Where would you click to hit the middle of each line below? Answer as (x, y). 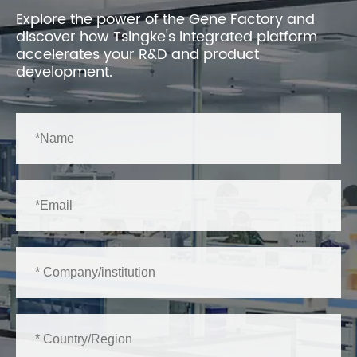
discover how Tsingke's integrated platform (167, 37)
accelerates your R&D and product (137, 55)
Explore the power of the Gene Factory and (165, 20)
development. (64, 72)
